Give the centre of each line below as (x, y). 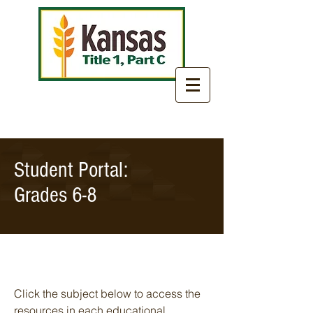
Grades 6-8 (56, 195)
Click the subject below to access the (107, 293)
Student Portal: (71, 170)
